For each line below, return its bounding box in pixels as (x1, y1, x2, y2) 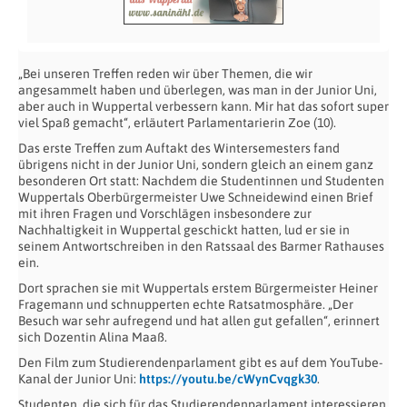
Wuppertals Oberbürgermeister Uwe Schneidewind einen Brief (18, 190, 373, 205)
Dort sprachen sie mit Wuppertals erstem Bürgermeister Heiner (18, 281, 378, 296)
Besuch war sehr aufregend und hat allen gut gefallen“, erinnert (18, 313, 380, 329)
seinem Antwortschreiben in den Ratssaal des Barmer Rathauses (18, 239, 384, 254)
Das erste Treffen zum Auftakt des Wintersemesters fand (18, 141, 340, 156)
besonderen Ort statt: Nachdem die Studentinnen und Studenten (18, 174, 384, 189)
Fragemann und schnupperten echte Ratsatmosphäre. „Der (18, 297, 353, 313)
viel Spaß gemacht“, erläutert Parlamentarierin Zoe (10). (18, 115, 336, 131)
